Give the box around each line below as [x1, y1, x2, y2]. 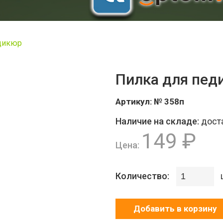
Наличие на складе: [115, 116, 201, 127]
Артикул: [115, 97, 154, 107]
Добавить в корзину [133, 204, 217, 214]
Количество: [115, 171, 171, 182]
